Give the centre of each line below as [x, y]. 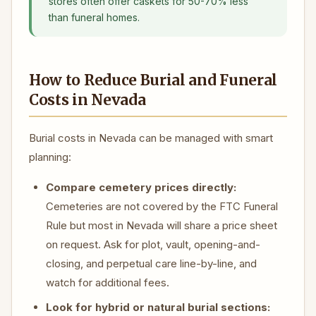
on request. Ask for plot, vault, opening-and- [153, 244]
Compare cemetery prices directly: [141, 187]
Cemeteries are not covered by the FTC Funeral [162, 206]
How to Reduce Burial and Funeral [153, 80]
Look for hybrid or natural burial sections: [158, 307]
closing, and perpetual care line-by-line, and [151, 263]
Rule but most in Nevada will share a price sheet [162, 225]
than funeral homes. [94, 17]
